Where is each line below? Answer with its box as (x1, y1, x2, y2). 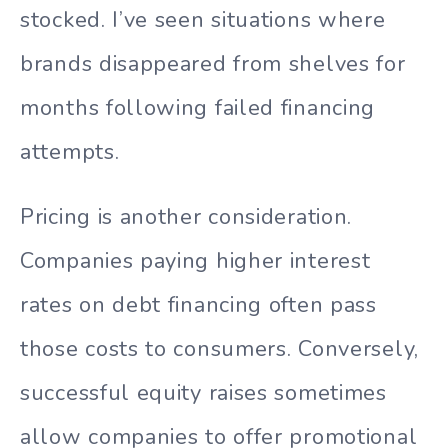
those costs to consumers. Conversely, (20, 334, 419, 365)
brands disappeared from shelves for (20, 49, 406, 80)
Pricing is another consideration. (20, 202, 353, 233)
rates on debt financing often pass (20, 290, 377, 321)
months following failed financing (20, 93, 376, 124)
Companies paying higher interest (20, 246, 371, 277)
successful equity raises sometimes (20, 378, 387, 409)
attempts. (20, 137, 120, 168)
